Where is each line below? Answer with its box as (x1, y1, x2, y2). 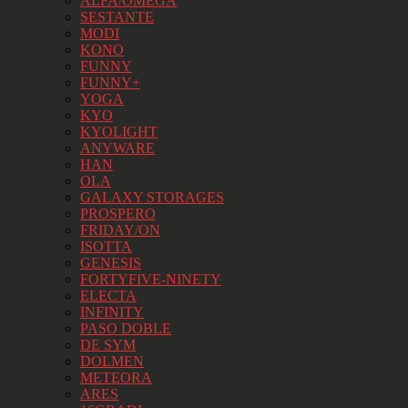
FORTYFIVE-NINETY (80, 270, 221, 287)
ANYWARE (80, 139, 155, 156)
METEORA (80, 369, 152, 385)
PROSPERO (80, 205, 156, 221)
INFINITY (80, 303, 144, 320)
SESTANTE (80, 8, 154, 25)
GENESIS (80, 254, 141, 270)
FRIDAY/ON (80, 221, 160, 238)
